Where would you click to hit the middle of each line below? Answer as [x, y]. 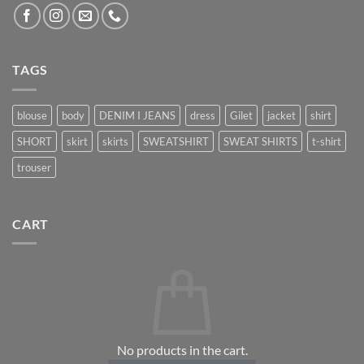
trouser [34, 167]
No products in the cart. [182, 350]
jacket [282, 115]
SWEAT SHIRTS [260, 141]
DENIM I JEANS [137, 115]
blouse [32, 115]
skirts [115, 141]
